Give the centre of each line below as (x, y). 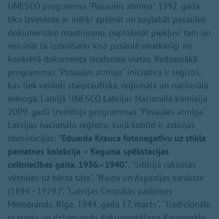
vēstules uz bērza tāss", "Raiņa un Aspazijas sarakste (106, 178)
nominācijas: (33, 138)
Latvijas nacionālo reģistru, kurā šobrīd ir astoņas (101, 125)
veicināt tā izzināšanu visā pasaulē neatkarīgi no (100, 46)
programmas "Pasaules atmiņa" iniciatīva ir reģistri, (104, 72)
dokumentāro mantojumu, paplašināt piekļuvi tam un (109, 33)
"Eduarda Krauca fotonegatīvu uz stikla (132, 138)
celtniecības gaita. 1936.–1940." (68, 165)
